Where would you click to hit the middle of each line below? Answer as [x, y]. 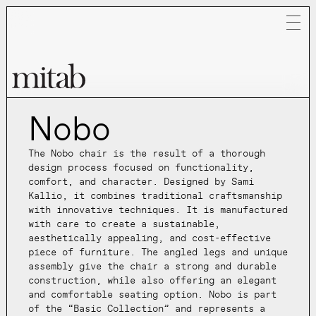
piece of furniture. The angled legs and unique [158, 253]
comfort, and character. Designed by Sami [141, 182]
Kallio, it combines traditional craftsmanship [155, 196]
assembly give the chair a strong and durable [152, 267]
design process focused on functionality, [141, 168]
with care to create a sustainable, [124, 224]
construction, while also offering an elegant [152, 281]
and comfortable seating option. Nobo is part [152, 295]
